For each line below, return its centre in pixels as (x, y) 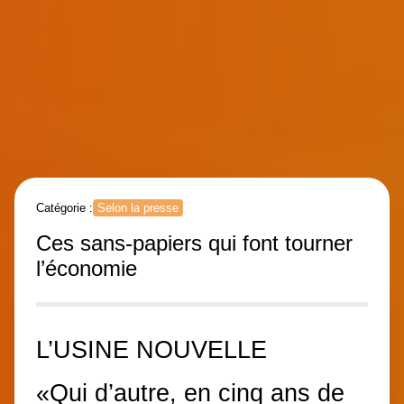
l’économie (87, 269)
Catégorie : (64, 208)
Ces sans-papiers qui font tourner (194, 243)
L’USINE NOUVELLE (151, 350)
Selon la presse (138, 208)
